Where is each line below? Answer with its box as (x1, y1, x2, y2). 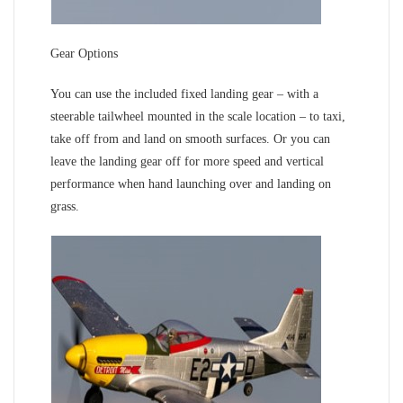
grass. (50, 199, 79, 213)
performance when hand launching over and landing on (50, 176, 331, 191)
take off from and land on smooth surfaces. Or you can (50, 131, 330, 146)
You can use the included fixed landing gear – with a (50, 86, 318, 101)
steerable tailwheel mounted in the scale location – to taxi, (50, 109, 345, 123)
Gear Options (50, 46, 118, 60)
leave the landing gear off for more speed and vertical (50, 154, 324, 168)
